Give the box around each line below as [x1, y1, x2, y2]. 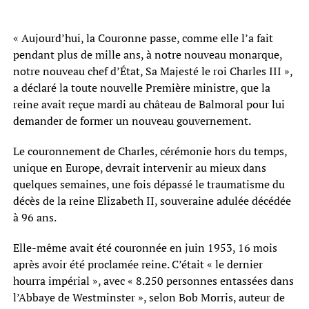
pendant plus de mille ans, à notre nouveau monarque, [12, 46, 282, 62]
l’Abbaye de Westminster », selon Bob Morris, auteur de [12, 289, 285, 305]
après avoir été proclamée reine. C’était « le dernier [12, 256, 263, 272]
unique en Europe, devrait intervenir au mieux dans [12, 159, 266, 175]
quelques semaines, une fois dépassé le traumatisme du [12, 176, 285, 192]
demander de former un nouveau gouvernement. [12, 112, 251, 128]
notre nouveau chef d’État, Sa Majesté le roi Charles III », [12, 63, 292, 79]
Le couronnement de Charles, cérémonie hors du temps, [12, 143, 287, 159]
